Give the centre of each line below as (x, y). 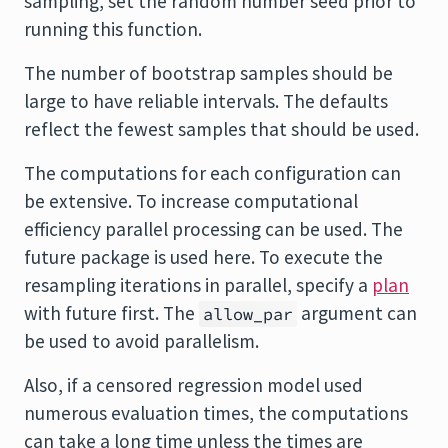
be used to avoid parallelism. (141, 341)
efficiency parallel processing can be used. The (213, 229)
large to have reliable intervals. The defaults (206, 101)
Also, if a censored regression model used (193, 385)
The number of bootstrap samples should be (208, 73)
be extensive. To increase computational (191, 201)
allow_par (248, 314)
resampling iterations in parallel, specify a (198, 285)
